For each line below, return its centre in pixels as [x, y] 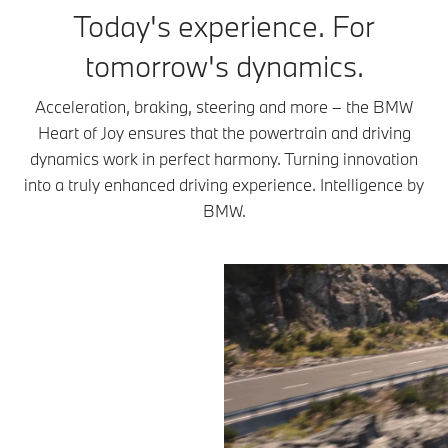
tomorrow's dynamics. [224, 66]
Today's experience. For [224, 26]
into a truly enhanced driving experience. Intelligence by [224, 184]
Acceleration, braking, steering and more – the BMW [224, 106]
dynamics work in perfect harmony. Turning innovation [224, 158]
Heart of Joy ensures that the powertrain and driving [224, 132]
